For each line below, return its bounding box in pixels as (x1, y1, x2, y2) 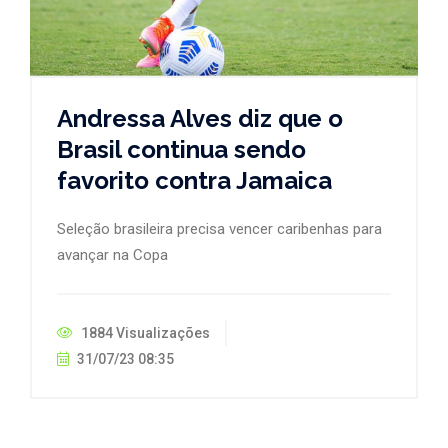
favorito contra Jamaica (57, 165, 332, 195)
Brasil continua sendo (57, 134, 306, 164)
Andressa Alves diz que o (57, 103, 343, 133)
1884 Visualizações (78, 324, 210, 341)
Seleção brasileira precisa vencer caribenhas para (57, 219, 382, 238)
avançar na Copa (57, 245, 168, 264)
